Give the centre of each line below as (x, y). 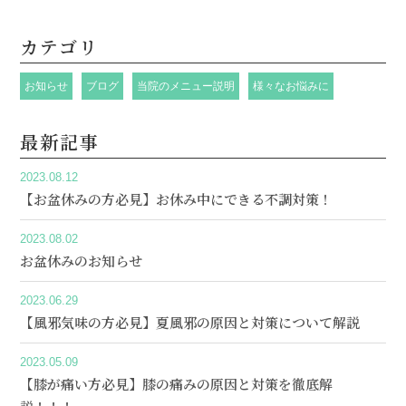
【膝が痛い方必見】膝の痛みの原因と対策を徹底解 (177, 384)
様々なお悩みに (291, 86)
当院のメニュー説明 (186, 86)
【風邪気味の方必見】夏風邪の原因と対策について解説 (190, 322)
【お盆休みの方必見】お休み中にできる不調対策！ (177, 199)
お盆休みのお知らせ (82, 261)
